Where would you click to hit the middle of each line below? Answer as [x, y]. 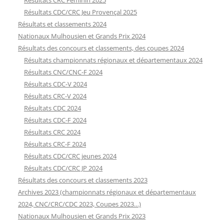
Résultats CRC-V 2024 [55, 96]
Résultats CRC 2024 [52, 132]
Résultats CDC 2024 [52, 108]
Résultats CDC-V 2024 [55, 84]
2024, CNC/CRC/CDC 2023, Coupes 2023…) [79, 204]
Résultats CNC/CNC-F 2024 [63, 72]
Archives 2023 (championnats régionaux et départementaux [107, 192]
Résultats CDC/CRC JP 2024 [63, 168]
